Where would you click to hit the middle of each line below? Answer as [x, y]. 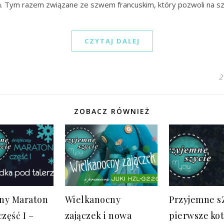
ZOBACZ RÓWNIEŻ [112, 111]
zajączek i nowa [98, 215]
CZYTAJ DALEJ [112, 41]
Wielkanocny [93, 199]
